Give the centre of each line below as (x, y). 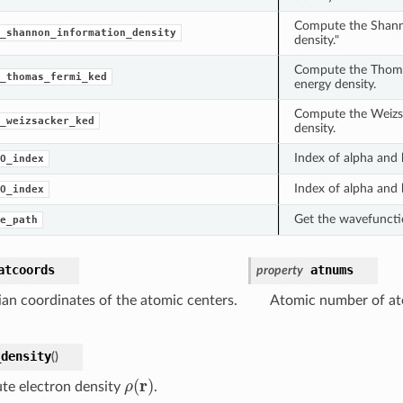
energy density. (335, 84)
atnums (331, 269)
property (279, 270)
